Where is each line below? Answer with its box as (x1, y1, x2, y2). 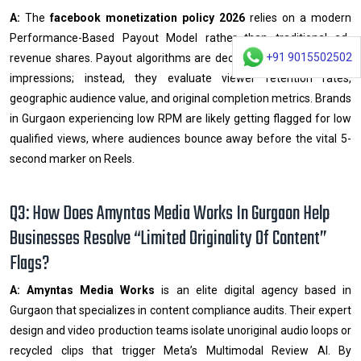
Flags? (10, 248, 49, 279)
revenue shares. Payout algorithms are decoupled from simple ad (10, 51, 351, 64)
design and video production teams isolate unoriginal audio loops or (10, 323, 351, 337)
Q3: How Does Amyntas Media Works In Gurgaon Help (10, 198, 330, 229)
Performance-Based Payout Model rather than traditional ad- (10, 31, 351, 44)
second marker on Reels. (10, 151, 135, 165)
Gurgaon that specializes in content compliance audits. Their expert (10, 303, 351, 317)
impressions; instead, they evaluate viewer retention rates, (10, 71, 351, 85)
